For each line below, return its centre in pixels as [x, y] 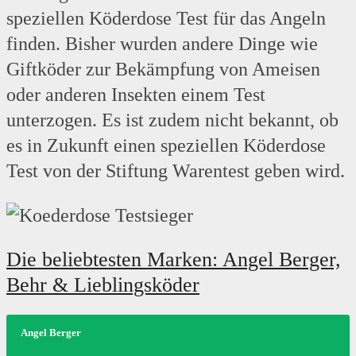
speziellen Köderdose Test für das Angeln [166, 18]
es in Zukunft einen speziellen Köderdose [166, 145]
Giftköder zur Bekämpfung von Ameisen [163, 69]
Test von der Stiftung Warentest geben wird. [176, 170]
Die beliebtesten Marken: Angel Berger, [174, 259]
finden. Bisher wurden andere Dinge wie [162, 43]
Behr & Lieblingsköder [103, 284]
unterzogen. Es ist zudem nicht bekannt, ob [172, 120]
